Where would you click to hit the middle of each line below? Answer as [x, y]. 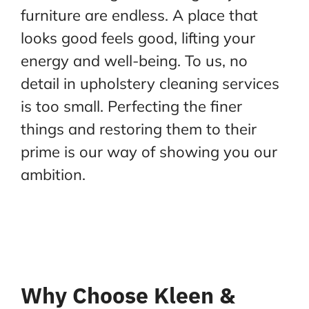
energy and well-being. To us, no [134, 61]
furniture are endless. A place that [139, 15]
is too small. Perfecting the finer [131, 106]
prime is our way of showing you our [149, 152]
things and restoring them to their [138, 129]
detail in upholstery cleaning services [150, 83]
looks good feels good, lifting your [138, 38]
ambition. [53, 175]
